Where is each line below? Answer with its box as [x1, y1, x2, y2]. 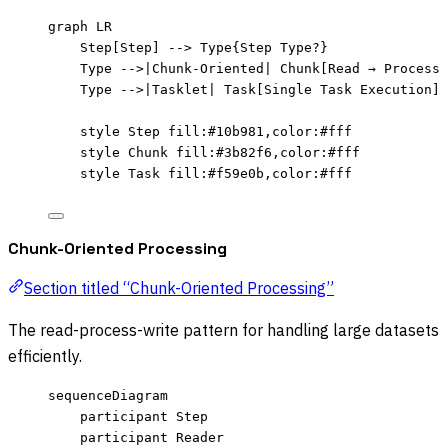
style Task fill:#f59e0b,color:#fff [80, 166, 352, 182]
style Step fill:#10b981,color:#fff [80, 124, 352, 140]
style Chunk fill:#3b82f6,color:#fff [80, 145, 360, 161]
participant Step [80, 409, 208, 425]
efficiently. [8, 346, 82, 367]
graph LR [48, 19, 112, 35]
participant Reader [80, 430, 224, 446]
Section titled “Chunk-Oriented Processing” [24, 278, 334, 299]
